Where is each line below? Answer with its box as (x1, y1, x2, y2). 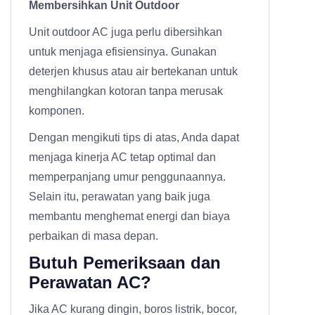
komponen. (29, 105, 84, 117)
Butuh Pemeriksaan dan (29, 253, 221, 273)
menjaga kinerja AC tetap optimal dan (29, 151, 216, 164)
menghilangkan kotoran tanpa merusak (29, 85, 223, 98)
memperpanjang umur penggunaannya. (29, 171, 226, 184)
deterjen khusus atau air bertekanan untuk (29, 65, 238, 78)
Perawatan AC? (29, 273, 151, 292)
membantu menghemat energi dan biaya (29, 210, 230, 223)
